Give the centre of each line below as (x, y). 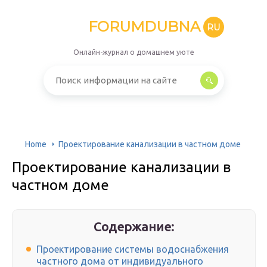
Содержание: (134, 226)
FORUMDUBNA (144, 27)
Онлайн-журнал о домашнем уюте (133, 52)
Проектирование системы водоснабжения (133, 249)
